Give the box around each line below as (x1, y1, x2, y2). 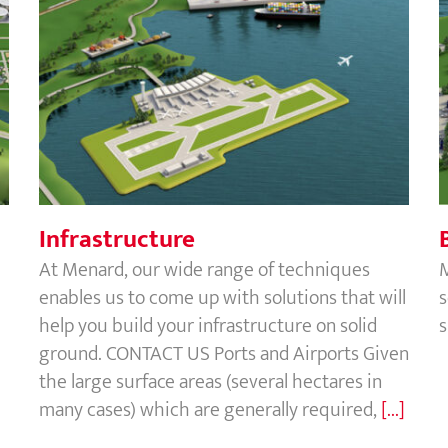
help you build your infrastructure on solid (39, 308, 377, 343)
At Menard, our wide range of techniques (39, 252, 370, 287)
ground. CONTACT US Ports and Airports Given (39, 336, 409, 371)
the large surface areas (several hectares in (39, 364, 382, 399)
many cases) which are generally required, (39, 392, 381, 427)
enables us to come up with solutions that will (39, 280, 406, 315)
